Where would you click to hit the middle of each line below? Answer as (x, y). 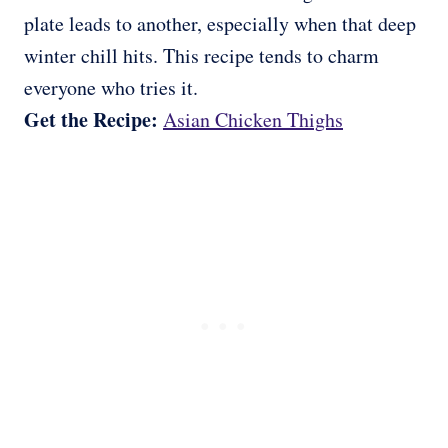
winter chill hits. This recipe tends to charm (201, 56)
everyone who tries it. (111, 88)
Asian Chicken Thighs (253, 120)
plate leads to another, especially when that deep (220, 24)
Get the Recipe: (93, 120)
